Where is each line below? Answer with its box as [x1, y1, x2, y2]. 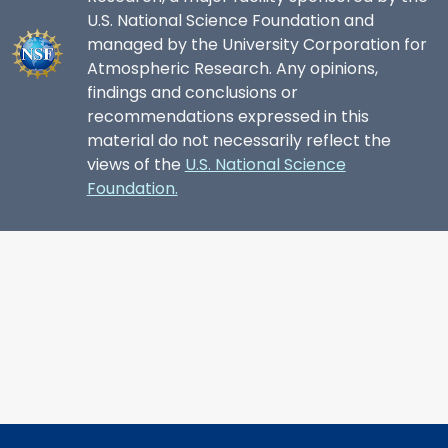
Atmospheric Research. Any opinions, [86, 57, 378, 80]
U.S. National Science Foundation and [86, 9, 374, 32]
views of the [86, 153, 185, 176]
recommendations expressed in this [86, 105, 369, 128]
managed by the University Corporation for [86, 33, 427, 56]
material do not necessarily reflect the [86, 129, 391, 152]
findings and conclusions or [86, 81, 298, 104]
